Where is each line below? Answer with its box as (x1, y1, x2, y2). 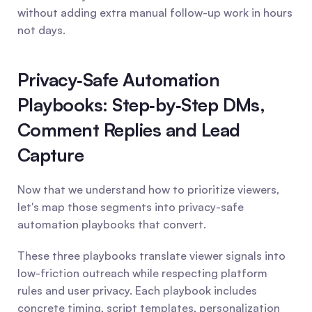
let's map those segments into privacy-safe (17, 200, 244, 214)
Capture (17, 143, 84, 166)
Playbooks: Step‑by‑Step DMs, (17, 93, 265, 116)
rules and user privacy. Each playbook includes (17, 283, 257, 297)
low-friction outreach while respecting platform (17, 266, 267, 280)
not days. (17, 23, 65, 37)
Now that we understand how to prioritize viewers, (17, 182, 279, 196)
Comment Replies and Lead (17, 118, 240, 141)
